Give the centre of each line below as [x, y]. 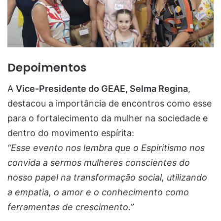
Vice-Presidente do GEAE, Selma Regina [102, 88]
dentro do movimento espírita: [71, 133]
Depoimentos [47, 68]
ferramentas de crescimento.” [71, 207]
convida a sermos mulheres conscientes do [99, 162]
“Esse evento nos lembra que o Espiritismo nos [106, 147]
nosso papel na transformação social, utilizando [107, 177]
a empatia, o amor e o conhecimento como [98, 192]
